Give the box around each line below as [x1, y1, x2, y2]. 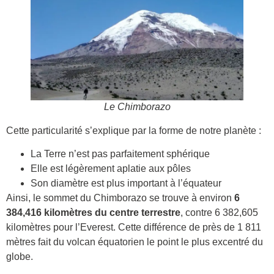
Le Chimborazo [103, 102, 171, 113]
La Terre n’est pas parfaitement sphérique [31, 149, 210, 160]
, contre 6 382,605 [180, 207, 258, 218]
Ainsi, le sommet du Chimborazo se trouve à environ [6, 193, 234, 204]
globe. [6, 251, 33, 262]
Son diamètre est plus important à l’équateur [31, 178, 221, 189]
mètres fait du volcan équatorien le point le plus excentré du [6, 237, 263, 248]
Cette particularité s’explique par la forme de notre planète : [6, 125, 261, 136]
